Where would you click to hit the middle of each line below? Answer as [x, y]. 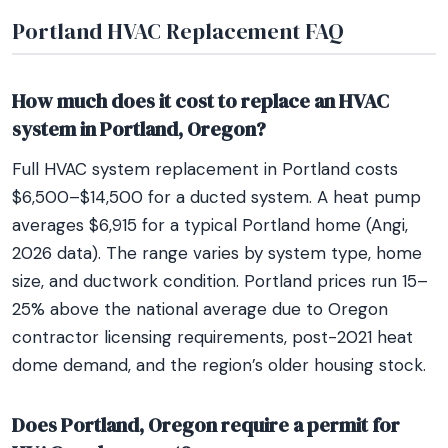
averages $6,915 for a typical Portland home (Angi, [210, 225]
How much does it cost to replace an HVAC [200, 101]
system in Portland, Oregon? [139, 129]
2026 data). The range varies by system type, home [217, 253]
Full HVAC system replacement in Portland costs [205, 169]
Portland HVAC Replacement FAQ [178, 31]
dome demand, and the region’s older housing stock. [219, 365]
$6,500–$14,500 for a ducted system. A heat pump [216, 197]
